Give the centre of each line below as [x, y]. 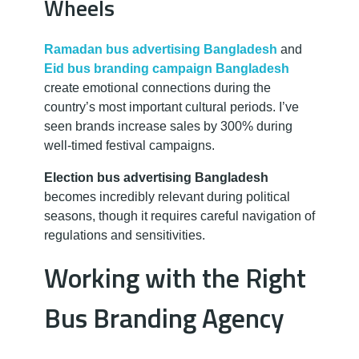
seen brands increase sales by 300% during [168, 126]
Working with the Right [175, 277]
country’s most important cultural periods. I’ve [171, 107]
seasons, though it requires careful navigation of [179, 216]
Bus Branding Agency [164, 317]
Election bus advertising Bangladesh [156, 177]
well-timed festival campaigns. [129, 145]
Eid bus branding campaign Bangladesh [167, 68]
